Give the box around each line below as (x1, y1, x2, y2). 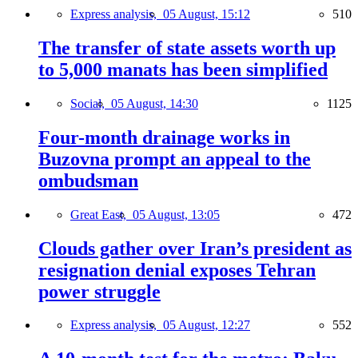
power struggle (38, 280, 161, 302)
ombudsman (38, 169, 138, 191)
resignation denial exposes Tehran (38, 259, 316, 280)
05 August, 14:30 (111, 96, 198, 110)
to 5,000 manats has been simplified (38, 58, 328, 80)
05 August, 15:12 (163, 6, 250, 21)
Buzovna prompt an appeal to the (38, 148, 311, 169)
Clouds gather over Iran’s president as (38, 237, 352, 259)
